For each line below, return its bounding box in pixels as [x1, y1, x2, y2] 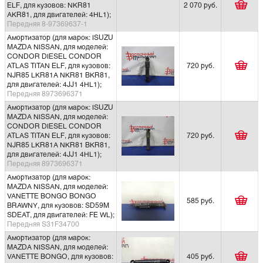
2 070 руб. [183, 2, 217, 9]
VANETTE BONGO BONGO [7, 193, 96, 200]
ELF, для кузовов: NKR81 [7, 2, 91, 9]
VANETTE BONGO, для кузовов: [7, 253, 113, 261]
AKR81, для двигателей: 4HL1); [7, 11, 111, 19]
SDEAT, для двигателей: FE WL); [7, 211, 114, 219]
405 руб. [186, 253, 214, 261]
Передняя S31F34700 [7, 221, 79, 228]
